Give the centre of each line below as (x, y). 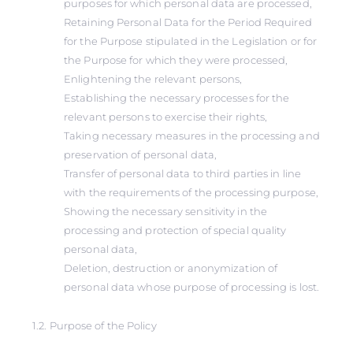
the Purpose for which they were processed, (176, 60)
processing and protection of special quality (175, 230)
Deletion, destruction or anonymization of (171, 268)
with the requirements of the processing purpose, (191, 192)
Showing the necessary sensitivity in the (166, 211)
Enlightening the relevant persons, (153, 79)
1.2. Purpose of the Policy (95, 325)
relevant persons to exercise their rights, (166, 117)
